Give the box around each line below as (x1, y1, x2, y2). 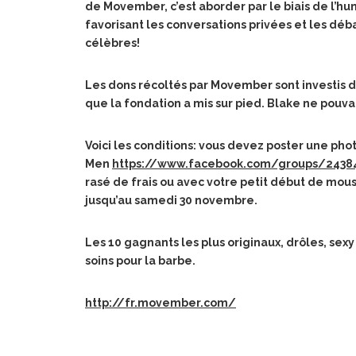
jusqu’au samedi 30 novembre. (85, 193, 257, 207)
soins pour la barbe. (85, 253, 195, 267)
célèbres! (85, 36, 140, 49)
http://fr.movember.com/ (85, 296, 236, 309)
